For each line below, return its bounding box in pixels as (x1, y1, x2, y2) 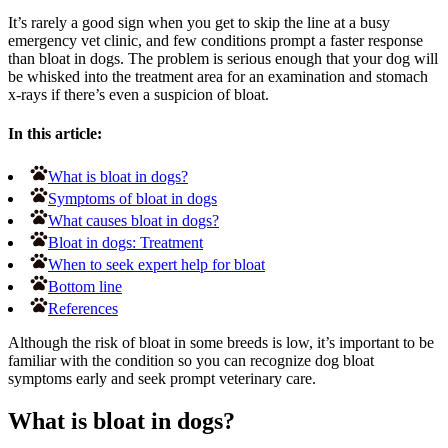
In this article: (8, 125, 102, 143)
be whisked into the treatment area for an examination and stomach (8, 67, 428, 85)
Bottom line (48, 278, 122, 296)
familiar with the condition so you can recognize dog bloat (8, 352, 374, 370)
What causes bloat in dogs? (48, 212, 219, 230)
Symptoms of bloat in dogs (48, 190, 217, 208)
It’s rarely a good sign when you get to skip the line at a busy (8, 13, 390, 31)
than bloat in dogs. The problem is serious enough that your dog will (8, 49, 438, 67)
